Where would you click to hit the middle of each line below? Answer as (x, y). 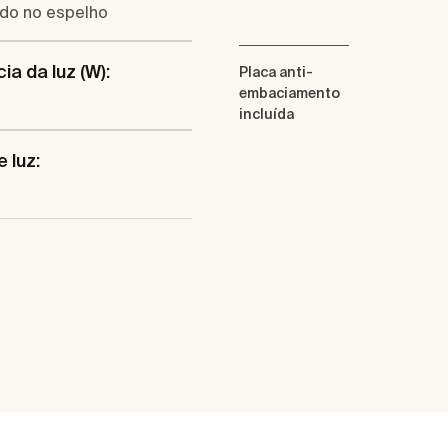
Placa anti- (276, 72)
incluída (266, 114)
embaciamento (289, 93)
